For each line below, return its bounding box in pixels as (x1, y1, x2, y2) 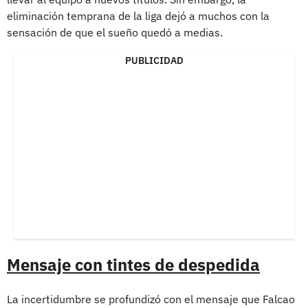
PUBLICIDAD (124, 54, 184, 67)
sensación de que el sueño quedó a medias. (7, 25, 223, 40)
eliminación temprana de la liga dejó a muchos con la (7, 9, 269, 23)
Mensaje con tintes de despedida (7, 254, 260, 276)
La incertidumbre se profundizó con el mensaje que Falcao (7, 292, 295, 307)
